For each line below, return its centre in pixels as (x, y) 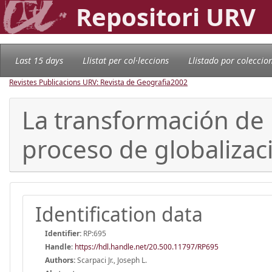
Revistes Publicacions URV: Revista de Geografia (90, 82)
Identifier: (63, 233)
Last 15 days (39, 60)
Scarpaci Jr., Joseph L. (111, 260)
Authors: (60, 260)
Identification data (119, 214)
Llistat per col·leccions (126, 60)
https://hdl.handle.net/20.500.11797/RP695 (147, 246)
